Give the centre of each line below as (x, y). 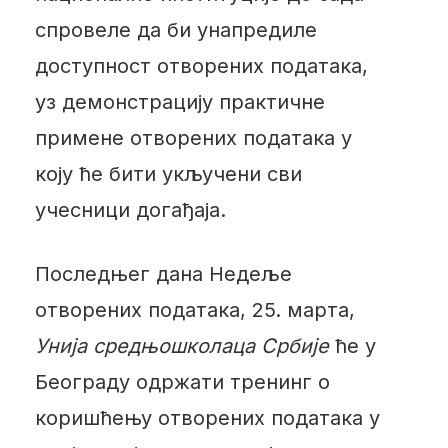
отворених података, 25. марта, (194, 309)
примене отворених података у (193, 137)
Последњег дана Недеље (163, 273)
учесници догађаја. (130, 209)
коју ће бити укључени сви (168, 173)
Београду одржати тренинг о (182, 381)
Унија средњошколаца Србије (181, 345)
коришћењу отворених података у (207, 417)
